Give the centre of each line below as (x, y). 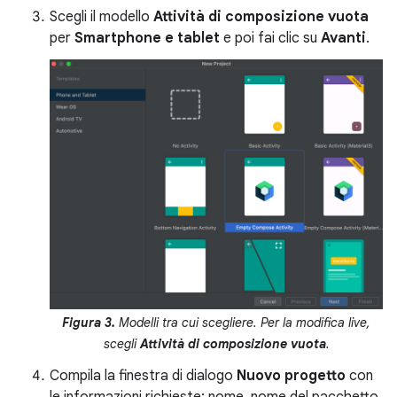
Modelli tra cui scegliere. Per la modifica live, (245, 323)
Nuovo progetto (291, 376)
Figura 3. (90, 323)
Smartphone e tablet (147, 38)
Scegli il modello (101, 17)
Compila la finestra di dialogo (143, 376)
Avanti (343, 38)
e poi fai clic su (270, 38)
